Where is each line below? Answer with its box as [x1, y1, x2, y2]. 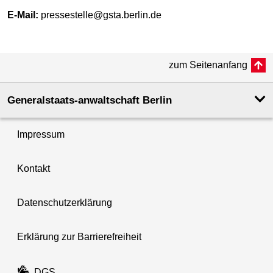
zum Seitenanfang [169, 59, 247, 70]
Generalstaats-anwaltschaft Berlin [7, 94, 172, 106]
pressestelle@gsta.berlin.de [38, 9, 161, 20]
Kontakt [17, 163, 50, 174]
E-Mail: [7, 9, 38, 20]
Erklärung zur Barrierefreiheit [17, 231, 141, 242]
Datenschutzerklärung [17, 197, 112, 208]
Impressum [17, 129, 65, 140]
